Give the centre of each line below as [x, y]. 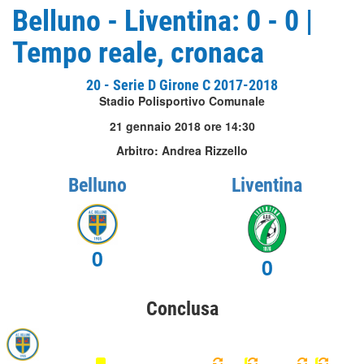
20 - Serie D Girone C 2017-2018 [182, 85]
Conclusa [182, 309]
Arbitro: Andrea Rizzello [182, 150]
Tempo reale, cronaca [138, 53]
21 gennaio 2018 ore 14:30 [182, 126]
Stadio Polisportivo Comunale [182, 101]
